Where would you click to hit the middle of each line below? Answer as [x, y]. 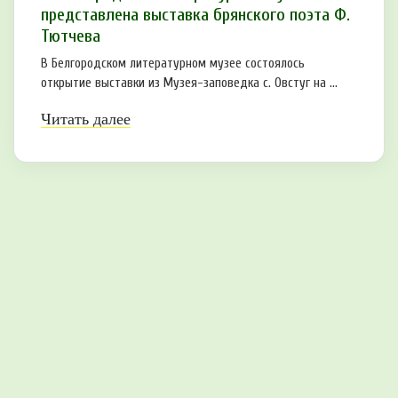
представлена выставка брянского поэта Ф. [195, 15]
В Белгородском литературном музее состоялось [173, 64]
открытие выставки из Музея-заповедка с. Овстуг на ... [189, 84]
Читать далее [86, 119]
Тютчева [71, 36]
